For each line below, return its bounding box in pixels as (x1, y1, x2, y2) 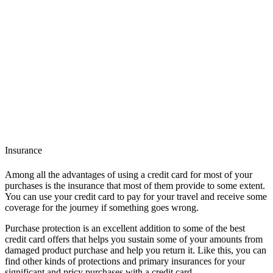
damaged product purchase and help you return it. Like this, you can (5, 244, 266, 255)
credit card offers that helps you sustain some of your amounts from (5, 233, 263, 244)
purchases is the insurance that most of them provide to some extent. (5, 180, 265, 191)
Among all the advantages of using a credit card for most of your (5, 169, 252, 180)
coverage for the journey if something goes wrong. (5, 202, 201, 213)
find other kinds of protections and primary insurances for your (5, 255, 245, 266)
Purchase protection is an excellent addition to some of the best (5, 222, 245, 233)
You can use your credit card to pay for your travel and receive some (5, 191, 267, 202)
